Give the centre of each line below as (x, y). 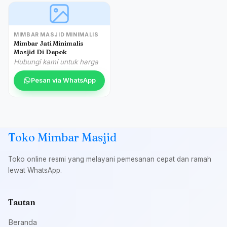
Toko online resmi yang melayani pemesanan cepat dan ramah (110, 159)
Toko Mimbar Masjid (62, 137)
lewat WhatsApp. (35, 170)
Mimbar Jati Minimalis (49, 43)
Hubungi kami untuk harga (56, 62)
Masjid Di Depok (41, 51)
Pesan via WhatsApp (63, 81)
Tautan (22, 202)
